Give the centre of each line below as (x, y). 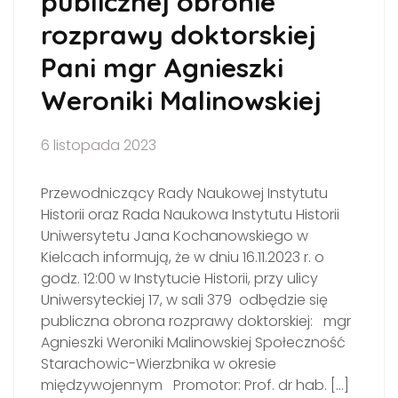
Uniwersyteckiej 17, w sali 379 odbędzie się (184, 300)
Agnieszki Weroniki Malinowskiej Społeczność (193, 342)
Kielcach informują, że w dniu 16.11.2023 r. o (183, 257)
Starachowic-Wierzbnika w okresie (159, 364)
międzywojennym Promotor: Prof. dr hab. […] (195, 385)
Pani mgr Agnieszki (162, 68)
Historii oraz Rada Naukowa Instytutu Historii (190, 215)
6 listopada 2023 (99, 145)
